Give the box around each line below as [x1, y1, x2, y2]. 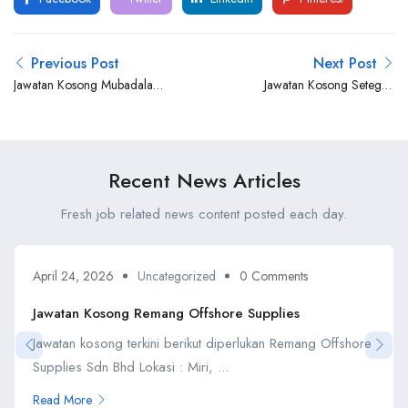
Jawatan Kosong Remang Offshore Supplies [33, 302, 300, 323]
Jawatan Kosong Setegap [264, 76, 394, 94]
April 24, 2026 [33, 266, 114, 285]
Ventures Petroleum [292, 96, 394, 114]
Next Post [313, 53, 377, 74]
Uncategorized [138, 266, 216, 285]
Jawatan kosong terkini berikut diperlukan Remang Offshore [33, 332, 372, 353]
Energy [14, 96, 50, 114]
